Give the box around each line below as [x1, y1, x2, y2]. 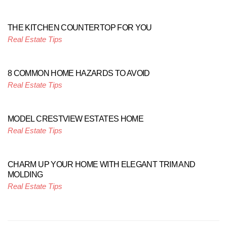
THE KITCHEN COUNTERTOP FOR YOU [8, 23, 152, 32]
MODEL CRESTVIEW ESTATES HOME [8, 115, 144, 123]
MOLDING [8, 170, 43, 179]
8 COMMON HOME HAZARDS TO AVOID [8, 69, 150, 78]
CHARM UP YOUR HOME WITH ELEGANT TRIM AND [8, 160, 196, 169]
